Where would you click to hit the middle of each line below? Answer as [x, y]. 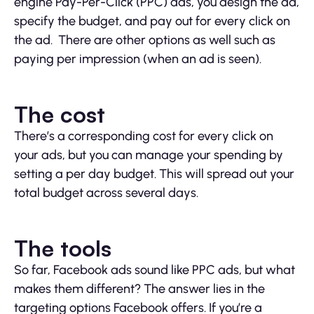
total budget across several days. [106, 193]
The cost [60, 115]
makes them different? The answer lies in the [139, 289]
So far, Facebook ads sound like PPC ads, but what [155, 270]
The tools [63, 248]
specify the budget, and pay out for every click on [152, 21]
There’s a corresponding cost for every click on [144, 136]
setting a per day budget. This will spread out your [154, 174]
